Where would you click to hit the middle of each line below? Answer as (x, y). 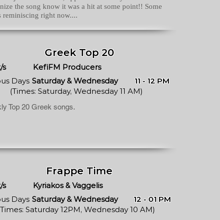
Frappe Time (79, 171)
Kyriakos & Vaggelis (68, 185)
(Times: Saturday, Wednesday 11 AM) (76, 91)
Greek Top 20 (79, 53)
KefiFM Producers (67, 67)
